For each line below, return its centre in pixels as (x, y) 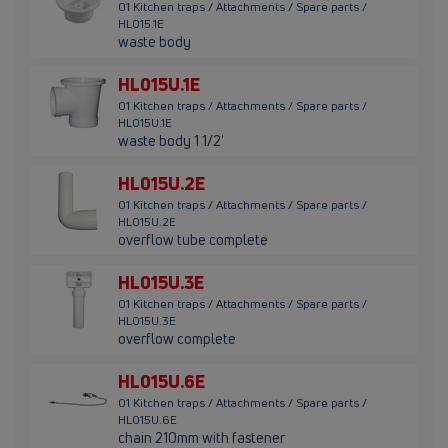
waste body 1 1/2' (171, 141)
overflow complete (177, 339)
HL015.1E (141, 24)
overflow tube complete (193, 240)
